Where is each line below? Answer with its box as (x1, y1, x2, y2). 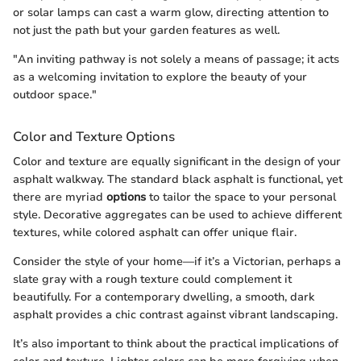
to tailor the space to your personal (146, 189, 336, 205)
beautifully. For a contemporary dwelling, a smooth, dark (13, 289, 314, 305)
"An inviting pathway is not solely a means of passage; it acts (13, 51, 339, 67)
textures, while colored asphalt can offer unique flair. (13, 225, 297, 241)
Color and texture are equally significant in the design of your (13, 154, 341, 170)
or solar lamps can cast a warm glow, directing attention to (13, 4, 329, 20)
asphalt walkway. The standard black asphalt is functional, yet (13, 172, 342, 188)
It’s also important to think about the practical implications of (13, 336, 338, 352)
